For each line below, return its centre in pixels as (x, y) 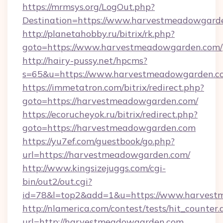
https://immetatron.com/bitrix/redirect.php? (113, 87)
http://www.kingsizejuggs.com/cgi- (94, 168)
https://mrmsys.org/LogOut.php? (89, 7)
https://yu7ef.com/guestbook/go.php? (99, 141)
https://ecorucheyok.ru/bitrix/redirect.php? (110, 114)
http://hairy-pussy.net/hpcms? (85, 60)
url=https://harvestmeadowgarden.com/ (106, 155)
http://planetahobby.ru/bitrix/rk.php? (99, 34)
